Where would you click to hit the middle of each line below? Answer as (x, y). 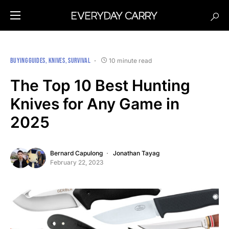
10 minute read (131, 60)
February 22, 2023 (77, 162)
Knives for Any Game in (95, 104)
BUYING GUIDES (28, 61)
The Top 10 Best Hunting (100, 85)
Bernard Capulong (76, 153)
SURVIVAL (79, 61)
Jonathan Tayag (136, 153)
